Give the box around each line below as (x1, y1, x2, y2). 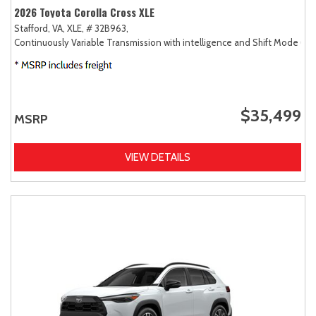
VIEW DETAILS (125, 150, 190, 164)
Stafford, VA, (14, 22, 65, 34)
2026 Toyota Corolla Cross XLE (14, 4, 154, 20)
